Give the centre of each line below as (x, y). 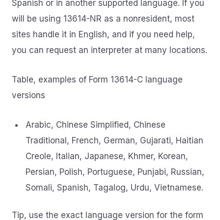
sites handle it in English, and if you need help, (103, 34)
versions (28, 95)
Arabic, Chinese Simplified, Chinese (96, 125)
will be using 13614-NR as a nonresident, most (103, 19)
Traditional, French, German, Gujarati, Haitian (114, 140)
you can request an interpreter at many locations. (110, 50)
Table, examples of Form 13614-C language (97, 80)
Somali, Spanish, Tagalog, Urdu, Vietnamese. (114, 188)
